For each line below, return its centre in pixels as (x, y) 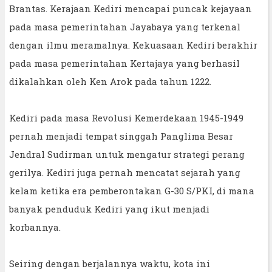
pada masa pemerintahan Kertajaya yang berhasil (124, 63)
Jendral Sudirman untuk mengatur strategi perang (127, 154)
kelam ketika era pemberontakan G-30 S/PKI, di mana (132, 190)
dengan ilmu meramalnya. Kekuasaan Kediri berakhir (133, 45)
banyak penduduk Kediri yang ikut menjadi (109, 209)
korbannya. (35, 227)
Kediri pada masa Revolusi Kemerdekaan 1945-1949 (126, 117)
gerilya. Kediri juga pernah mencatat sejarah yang (125, 172)
